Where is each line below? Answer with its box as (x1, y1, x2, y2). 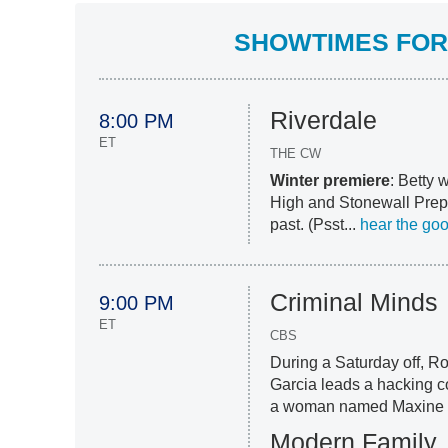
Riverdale (270, 105, 378, 134)
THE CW (270, 145, 322, 161)
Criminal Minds (270, 287, 439, 316)
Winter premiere (270, 171, 391, 189)
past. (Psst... (270, 215, 361, 233)
